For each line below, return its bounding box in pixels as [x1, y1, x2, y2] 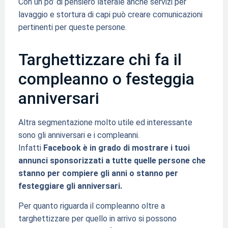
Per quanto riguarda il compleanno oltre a [18, 201, 165, 211]
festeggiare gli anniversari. [18, 181, 122, 191]
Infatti [18, 142, 43, 153]
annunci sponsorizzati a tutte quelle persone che [18, 155, 206, 165]
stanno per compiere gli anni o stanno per [18, 168, 178, 178]
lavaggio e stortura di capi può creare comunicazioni [18, 9, 203, 19]
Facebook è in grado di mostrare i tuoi [43, 142, 190, 153]
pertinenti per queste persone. [18, 22, 127, 32]
